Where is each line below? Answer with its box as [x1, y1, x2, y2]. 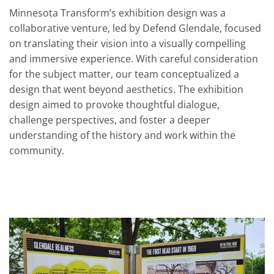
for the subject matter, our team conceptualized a [9, 67, 239, 81]
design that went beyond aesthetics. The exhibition [9, 83, 243, 96]
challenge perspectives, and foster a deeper [9, 113, 210, 127]
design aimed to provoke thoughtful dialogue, [9, 98, 220, 111]
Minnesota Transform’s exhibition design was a [9, 6, 226, 20]
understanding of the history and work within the [9, 128, 235, 142]
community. [9, 144, 67, 157]
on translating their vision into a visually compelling [9, 37, 246, 50]
